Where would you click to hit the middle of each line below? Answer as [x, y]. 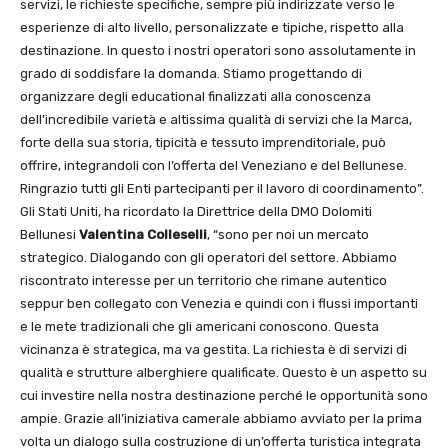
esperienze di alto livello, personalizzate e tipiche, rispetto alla [212, 28]
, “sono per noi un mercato [288, 235]
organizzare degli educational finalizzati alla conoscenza [195, 97]
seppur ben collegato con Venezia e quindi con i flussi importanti [219, 304]
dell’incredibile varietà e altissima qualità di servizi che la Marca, [216, 120]
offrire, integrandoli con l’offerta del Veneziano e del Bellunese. [213, 166]
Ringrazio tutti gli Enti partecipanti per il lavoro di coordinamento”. [222, 189]
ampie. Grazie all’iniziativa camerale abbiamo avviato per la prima [221, 419]
